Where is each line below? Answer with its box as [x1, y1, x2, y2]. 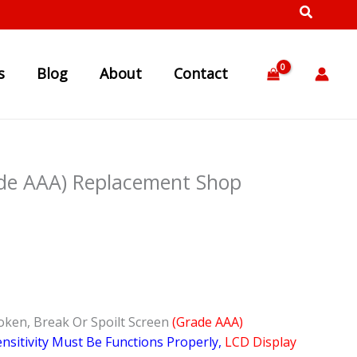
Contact [174, 64, 229, 83]
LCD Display [225, 333, 296, 351]
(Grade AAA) [172, 313, 243, 331]
